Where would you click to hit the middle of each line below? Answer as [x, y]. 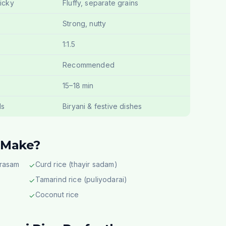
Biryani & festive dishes [102, 106]
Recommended [89, 65]
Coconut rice [57, 194]
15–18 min [78, 86]
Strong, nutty [84, 23]
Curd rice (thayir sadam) [76, 164]
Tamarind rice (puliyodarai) [81, 179]
